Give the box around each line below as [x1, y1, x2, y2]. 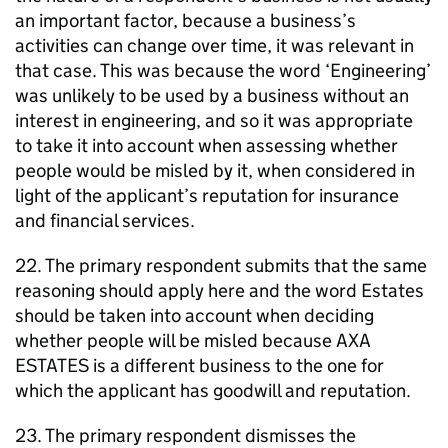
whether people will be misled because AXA [15, 329, 371, 352]
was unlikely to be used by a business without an [15, 84, 409, 107]
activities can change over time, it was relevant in [15, 34, 414, 57]
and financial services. [15, 209, 195, 232]
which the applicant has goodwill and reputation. [15, 379, 411, 402]
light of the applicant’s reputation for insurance [15, 184, 399, 207]
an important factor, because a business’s [15, 9, 356, 32]
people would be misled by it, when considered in [15, 159, 415, 182]
